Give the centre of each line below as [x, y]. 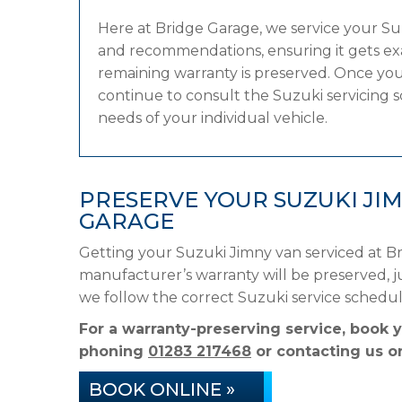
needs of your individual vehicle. [213, 118]
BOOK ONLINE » [162, 389]
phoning [114, 351]
